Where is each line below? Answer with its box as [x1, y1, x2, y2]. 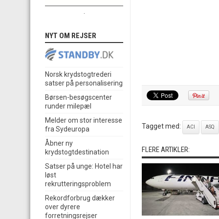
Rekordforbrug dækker [45, 194, 115, 202]
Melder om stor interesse [45, 116, 122, 125]
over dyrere [45, 203, 80, 211]
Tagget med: [142, 122, 182, 130]
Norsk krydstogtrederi [45, 70, 111, 79]
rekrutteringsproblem [45, 180, 111, 188]
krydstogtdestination [45, 148, 109, 156]
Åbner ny [45, 139, 73, 148]
